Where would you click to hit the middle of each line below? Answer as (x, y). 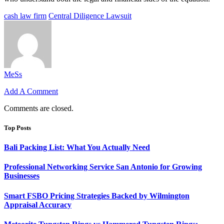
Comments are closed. (39, 108)
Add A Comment (31, 91)
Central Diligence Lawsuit (90, 15)
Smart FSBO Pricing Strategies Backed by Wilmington (97, 195)
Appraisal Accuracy (38, 204)
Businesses (22, 176)
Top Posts (17, 128)
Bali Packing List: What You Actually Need (77, 147)
